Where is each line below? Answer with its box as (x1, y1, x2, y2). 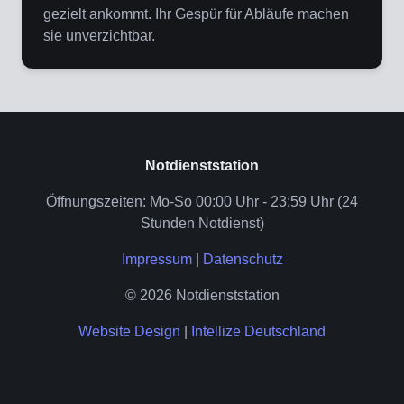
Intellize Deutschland (191, 324, 326, 340)
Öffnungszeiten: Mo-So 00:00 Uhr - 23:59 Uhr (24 (46, 194, 358, 210)
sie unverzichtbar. (43, 28, 155, 44)
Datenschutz (202, 252, 283, 268)
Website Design (78, 324, 180, 340)
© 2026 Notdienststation (124, 288, 280, 304)
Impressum (121, 252, 192, 268)
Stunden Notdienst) (140, 216, 264, 232)
